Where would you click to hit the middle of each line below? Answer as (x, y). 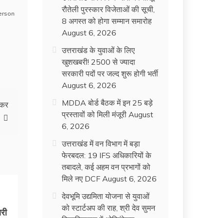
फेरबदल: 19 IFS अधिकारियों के (107, 155)
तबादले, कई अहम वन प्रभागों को (106, 167)
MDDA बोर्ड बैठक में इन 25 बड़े (108, 102)
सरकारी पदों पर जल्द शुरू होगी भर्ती (110, 73)
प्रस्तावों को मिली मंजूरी (94, 114)
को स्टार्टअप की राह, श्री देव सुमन (109, 208)
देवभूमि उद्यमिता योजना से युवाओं (106, 196)
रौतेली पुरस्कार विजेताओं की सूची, (109, 9)
